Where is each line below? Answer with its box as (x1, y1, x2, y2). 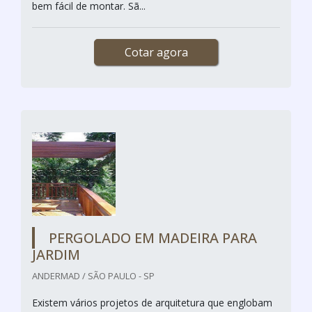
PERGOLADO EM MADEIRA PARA (49, 228, 257, 247)
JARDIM (32, 244, 80, 264)
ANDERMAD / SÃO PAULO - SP (32, 269, 155, 282)
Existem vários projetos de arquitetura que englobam (32, 295, 272, 309)
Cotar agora (124, 44, 188, 60)
